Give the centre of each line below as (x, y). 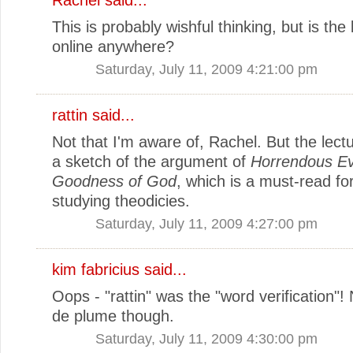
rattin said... (93, 115)
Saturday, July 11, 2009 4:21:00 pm (206, 69)
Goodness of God (114, 181)
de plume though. (113, 316)
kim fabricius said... (119, 269)
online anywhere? (113, 46)
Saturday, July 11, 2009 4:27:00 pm (206, 223)
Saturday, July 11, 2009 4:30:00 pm (206, 338)
